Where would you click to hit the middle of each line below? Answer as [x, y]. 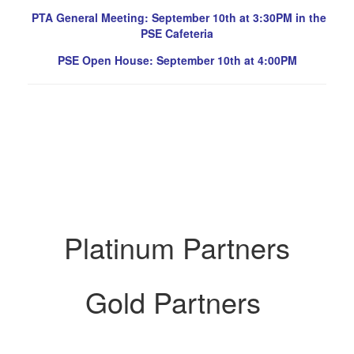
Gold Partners [177, 302]
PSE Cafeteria [177, 34]
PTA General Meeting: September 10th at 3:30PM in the [177, 18]
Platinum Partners [177, 247]
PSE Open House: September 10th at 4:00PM [177, 60]
